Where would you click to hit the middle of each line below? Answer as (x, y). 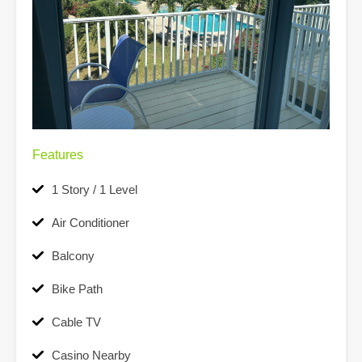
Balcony (73, 256)
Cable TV (76, 322)
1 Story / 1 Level (95, 190)
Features (58, 155)
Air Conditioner (90, 223)
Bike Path (77, 289)
